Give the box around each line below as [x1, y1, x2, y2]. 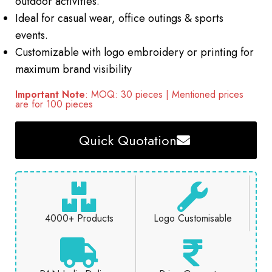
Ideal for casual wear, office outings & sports [15, 10, 223, 27]
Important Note [15, 87, 85, 102]
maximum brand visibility [15, 61, 132, 78]
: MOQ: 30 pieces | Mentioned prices [85, 87, 243, 102]
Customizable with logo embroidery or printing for [15, 44, 254, 61]
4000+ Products [44, 211, 114, 226]
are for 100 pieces [15, 97, 93, 112]
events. [15, 27, 48, 44]
